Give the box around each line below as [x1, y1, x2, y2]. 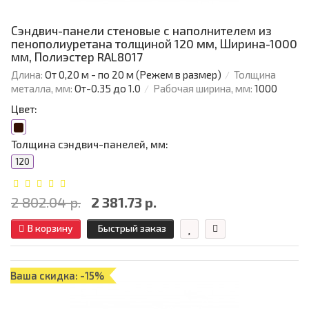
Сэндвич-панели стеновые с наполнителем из [11, 23, 272, 38]
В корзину [28, 222, 73, 235]
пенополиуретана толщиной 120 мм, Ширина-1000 [11, 37, 297, 51]
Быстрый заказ [98, 222, 166, 235]
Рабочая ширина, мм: [153, 82, 252, 95]
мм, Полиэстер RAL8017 [11, 50, 143, 64]
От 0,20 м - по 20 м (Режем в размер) [45, 68, 221, 81]
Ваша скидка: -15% [10, 269, 104, 282]
